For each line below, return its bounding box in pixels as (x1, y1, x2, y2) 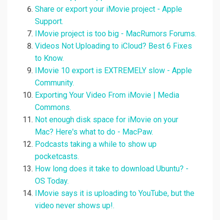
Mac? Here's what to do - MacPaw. (35, 127, 153, 137)
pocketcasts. (35, 152, 79, 162)
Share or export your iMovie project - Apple (35, 4, 182, 14)
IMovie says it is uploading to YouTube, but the (35, 189, 194, 198)
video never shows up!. (35, 201, 114, 211)
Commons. (35, 103, 71, 112)
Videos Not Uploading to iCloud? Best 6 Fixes (35, 41, 192, 51)
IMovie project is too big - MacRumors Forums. (35, 29, 196, 39)
